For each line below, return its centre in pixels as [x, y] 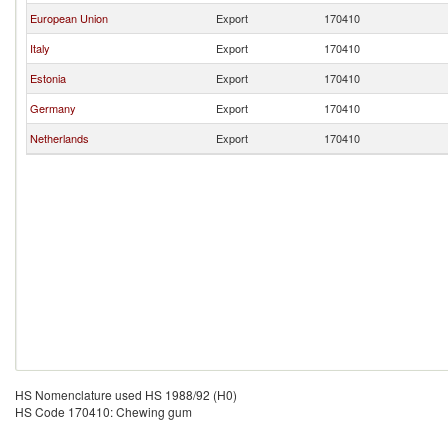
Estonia [48, 78]
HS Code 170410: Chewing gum [103, 411]
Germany [53, 108]
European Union [69, 18]
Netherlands [59, 138]
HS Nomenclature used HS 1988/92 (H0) [126, 394]
